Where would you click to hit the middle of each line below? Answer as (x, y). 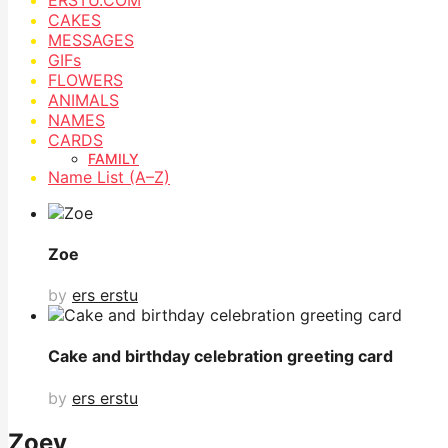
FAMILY (113, 158)
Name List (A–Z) (109, 176)
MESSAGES (91, 39)
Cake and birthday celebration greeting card (220, 356)
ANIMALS (83, 99)
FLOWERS (85, 79)
